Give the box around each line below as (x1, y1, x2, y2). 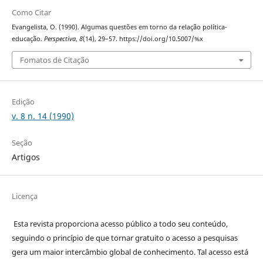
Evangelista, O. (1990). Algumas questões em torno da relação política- (11, 23, 227, 32)
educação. (11, 35, 44, 43)
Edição (11, 96, 35, 107)
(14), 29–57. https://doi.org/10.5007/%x (82, 35, 203, 43)
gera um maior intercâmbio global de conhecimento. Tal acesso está (11, 246, 248, 257)
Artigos (11, 151, 40, 163)
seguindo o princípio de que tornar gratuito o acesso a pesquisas (11, 232, 238, 243)
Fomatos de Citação (19, 54, 89, 65)
